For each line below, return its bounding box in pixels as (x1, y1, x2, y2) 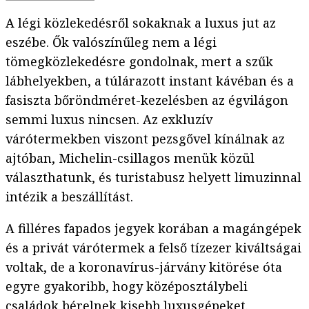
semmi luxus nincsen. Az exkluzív (6, 111, 212, 128)
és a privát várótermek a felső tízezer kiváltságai (6, 239, 301, 257)
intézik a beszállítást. (6, 188, 133, 206)
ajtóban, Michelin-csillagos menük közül (6, 150, 255, 167)
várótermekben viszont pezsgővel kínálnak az (6, 130, 285, 148)
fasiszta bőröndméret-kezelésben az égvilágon (6, 92, 288, 109)
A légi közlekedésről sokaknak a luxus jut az (6, 14, 276, 32)
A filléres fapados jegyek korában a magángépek (6, 220, 301, 237)
